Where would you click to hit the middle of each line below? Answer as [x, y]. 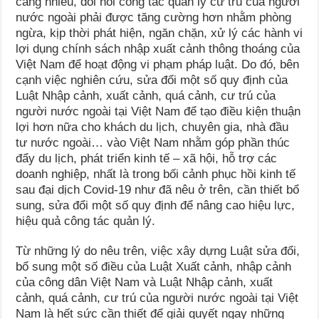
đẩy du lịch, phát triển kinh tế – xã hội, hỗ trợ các [147, 159]
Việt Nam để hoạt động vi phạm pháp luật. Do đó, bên [158, 65]
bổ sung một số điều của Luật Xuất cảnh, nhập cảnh [154, 267]
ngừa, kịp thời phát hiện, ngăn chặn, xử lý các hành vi [159, 33]
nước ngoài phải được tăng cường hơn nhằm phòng [154, 18]
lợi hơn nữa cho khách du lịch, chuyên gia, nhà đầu [152, 127]
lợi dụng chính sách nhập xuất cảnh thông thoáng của [158, 49]
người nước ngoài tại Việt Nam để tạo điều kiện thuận [158, 112]
